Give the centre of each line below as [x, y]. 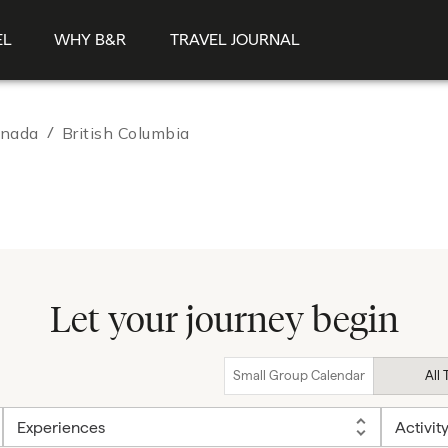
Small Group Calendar [299, 375]
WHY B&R [89, 39]
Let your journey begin [224, 319]
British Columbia [125, 133]
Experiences [60, 427]
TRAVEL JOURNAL [235, 39]
